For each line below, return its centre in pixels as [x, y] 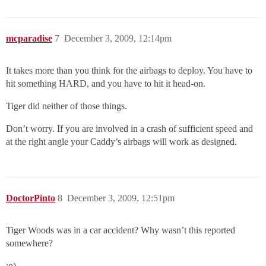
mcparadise [29, 39]
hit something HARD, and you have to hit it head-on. [106, 84]
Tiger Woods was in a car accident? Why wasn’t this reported [121, 230]
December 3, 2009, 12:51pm [121, 198]
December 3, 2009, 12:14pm [118, 39]
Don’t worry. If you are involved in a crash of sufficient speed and [129, 129]
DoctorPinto [31, 198]
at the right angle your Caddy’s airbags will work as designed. [121, 142]
